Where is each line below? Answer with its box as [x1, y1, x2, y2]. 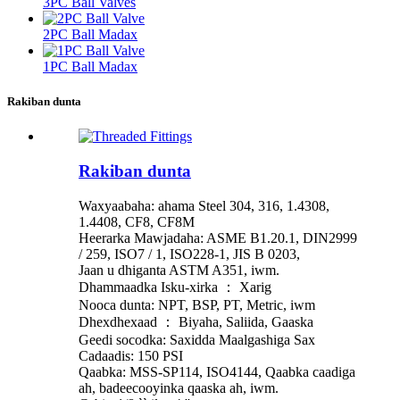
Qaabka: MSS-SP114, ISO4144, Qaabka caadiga [79, 363, 355, 379]
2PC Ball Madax [43, 27, 137, 43]
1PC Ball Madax [43, 59, 137, 75]
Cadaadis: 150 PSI [79, 347, 183, 363]
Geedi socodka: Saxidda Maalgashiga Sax [79, 331, 315, 347]
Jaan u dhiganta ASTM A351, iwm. [79, 262, 279, 278]
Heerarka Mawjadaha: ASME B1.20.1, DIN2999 [79, 229, 357, 246]
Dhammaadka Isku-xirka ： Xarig [79, 279, 271, 295]
